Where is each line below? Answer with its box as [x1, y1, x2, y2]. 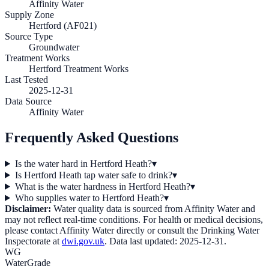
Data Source [5, 96, 52, 107]
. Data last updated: [104, 235, 180, 246]
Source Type [5, 31, 53, 42]
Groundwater [29, 42, 79, 53]
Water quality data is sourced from [51, 203, 183, 214]
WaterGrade [5, 257, 50, 268]
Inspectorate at [5, 235, 59, 246]
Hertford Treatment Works [29, 64, 128, 74]
